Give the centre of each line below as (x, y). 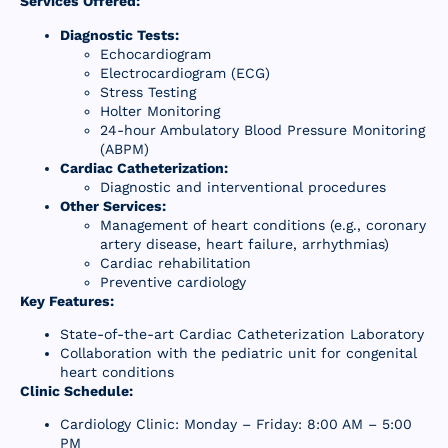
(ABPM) (124, 148)
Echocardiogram (155, 53)
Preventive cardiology (173, 281)
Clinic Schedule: (76, 391)
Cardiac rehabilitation (175, 262)
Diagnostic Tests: (119, 34)
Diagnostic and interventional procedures (243, 186)
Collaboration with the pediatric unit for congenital (238, 353)
